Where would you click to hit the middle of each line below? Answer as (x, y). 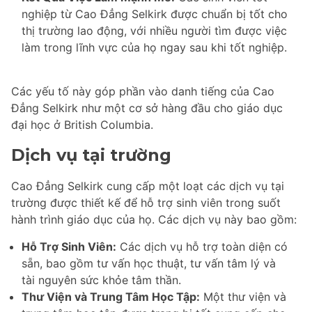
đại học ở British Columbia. (82, 125)
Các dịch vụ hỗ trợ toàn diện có (202, 247)
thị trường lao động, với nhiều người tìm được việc (154, 31)
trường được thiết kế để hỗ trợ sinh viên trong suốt (146, 203)
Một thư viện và (243, 297)
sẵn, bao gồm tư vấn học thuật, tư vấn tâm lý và (149, 264)
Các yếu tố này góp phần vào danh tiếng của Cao (143, 92)
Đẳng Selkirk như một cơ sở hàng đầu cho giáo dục (147, 108)
